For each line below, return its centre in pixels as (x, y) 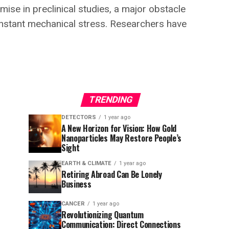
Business (76, 184)
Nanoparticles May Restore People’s (122, 138)
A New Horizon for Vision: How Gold (119, 128)
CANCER (73, 204)
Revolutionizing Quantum (102, 215)
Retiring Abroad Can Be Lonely (112, 174)
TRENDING (110, 100)
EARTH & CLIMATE (86, 163)
